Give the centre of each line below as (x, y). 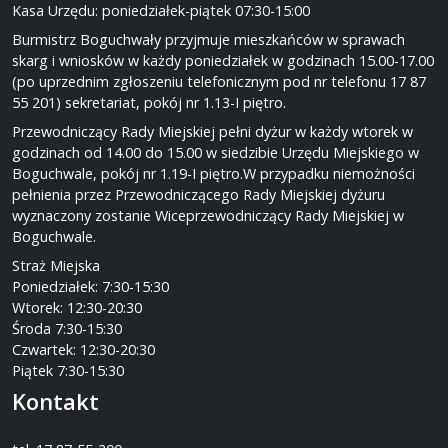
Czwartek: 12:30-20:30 (83, 350)
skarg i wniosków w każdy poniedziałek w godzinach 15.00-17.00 (223, 61)
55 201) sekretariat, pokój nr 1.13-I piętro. (149, 103)
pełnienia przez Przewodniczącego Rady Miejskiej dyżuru (198, 195)
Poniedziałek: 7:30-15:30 (90, 287)
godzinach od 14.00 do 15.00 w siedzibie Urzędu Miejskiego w (215, 153)
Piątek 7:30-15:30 (68, 371)
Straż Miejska (56, 266)
